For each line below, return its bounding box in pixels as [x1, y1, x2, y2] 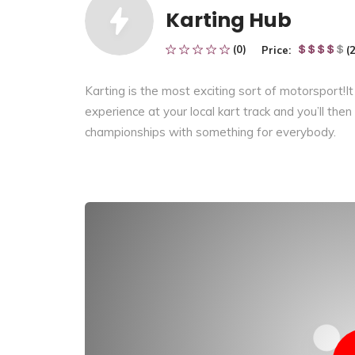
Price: [261, 43, 291, 56]
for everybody [257, 124, 334, 139]
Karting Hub [166, 6, 292, 34]
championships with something [85, 124, 257, 139]
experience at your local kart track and [85, 103, 297, 119]
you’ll [297, 103, 327, 119]
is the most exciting [128, 82, 235, 98]
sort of [239, 82, 280, 98]
